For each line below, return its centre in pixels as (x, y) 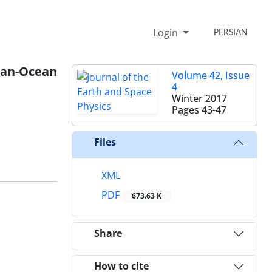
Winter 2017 (199, 98)
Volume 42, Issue (211, 75)
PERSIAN (231, 32)
